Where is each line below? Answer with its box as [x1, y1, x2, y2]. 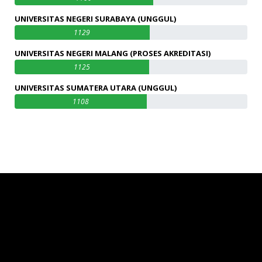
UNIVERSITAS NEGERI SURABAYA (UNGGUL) [15, 13, 176, 24]
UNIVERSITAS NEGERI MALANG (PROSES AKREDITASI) [15, 48, 211, 58]
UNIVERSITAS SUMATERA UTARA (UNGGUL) [15, 82, 177, 93]
